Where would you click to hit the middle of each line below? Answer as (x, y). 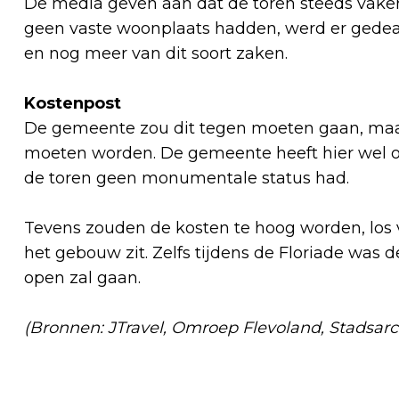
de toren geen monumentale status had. (189, 178)
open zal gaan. (85, 277)
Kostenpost (75, 103)
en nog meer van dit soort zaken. (158, 53)
